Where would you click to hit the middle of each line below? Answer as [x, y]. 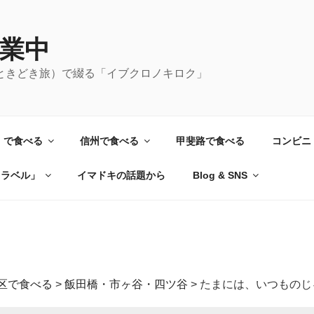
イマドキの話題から [121, 175]
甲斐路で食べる [210, 141]
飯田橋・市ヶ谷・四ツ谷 [126, 284]
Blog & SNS [220, 175]
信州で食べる [109, 141]
